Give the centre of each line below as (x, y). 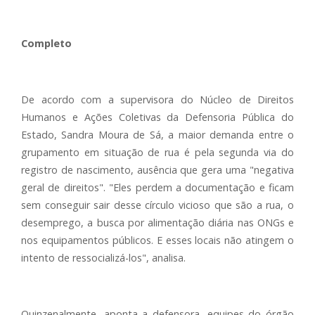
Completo (46, 43)
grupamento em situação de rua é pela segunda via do (157, 152)
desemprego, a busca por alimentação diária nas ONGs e (157, 223)
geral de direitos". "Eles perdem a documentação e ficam (157, 187)
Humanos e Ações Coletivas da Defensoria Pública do (157, 117)
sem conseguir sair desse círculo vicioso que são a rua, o (157, 205)
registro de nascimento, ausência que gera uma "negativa (157, 170)
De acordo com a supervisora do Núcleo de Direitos (157, 99)
